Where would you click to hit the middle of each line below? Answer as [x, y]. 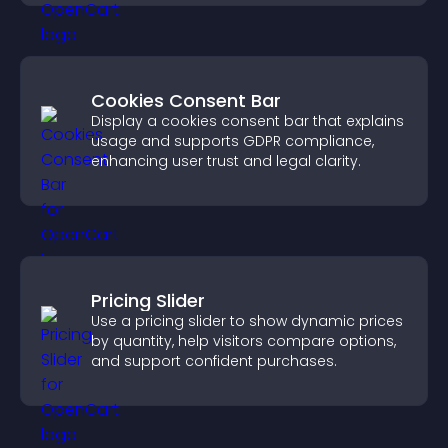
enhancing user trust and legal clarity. [226, 161]
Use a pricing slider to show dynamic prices [247, 321]
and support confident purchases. [214, 361]
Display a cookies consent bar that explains [247, 121]
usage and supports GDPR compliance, [232, 141]
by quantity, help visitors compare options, [243, 341]
